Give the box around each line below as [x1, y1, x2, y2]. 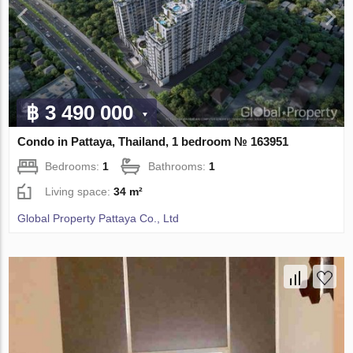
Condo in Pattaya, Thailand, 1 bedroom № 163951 [17, 135, 289, 149]
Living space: [45, 185, 114, 199]
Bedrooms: [45, 160, 103, 173]
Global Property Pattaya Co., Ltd [17, 212, 180, 225]
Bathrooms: [148, 160, 210, 173]
